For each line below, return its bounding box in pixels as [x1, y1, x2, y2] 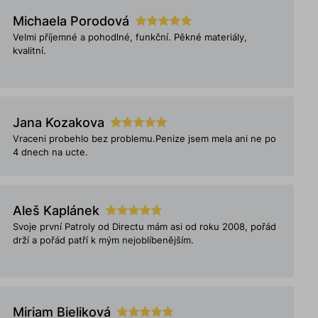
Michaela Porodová [13, 13, 130, 28]
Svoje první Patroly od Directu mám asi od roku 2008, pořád [13, 221, 277, 232]
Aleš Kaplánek [13, 203, 100, 218]
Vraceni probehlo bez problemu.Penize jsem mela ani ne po [13, 133, 277, 144]
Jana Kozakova [13, 115, 105, 130]
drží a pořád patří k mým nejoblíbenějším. [13, 235, 194, 246]
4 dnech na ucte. [13, 147, 89, 158]
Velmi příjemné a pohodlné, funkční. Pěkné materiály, [13, 32, 248, 43]
